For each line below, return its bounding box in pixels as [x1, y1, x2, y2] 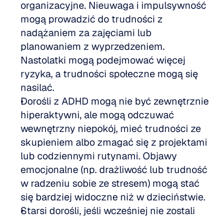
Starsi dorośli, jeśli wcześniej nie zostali [21, 204, 195, 217]
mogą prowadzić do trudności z [21, 13, 163, 25]
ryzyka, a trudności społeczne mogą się [21, 67, 198, 80]
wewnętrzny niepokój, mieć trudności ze [21, 122, 201, 135]
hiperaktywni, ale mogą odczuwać [21, 109, 174, 121]
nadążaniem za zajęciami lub [21, 26, 152, 39]
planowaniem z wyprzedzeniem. [21, 40, 165, 53]
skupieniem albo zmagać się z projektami [21, 136, 207, 149]
